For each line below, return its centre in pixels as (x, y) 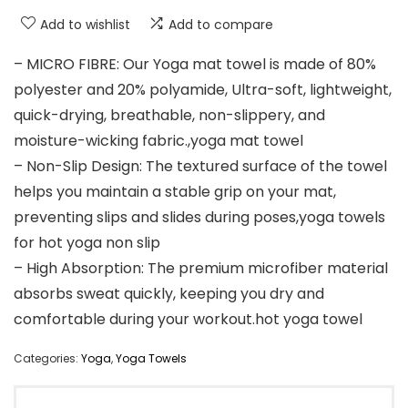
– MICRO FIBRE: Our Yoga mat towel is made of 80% (195, 65)
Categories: (47, 359)
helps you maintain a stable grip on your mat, (175, 192)
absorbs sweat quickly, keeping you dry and (169, 294)
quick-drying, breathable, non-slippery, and (169, 116)
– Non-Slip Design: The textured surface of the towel (200, 167)
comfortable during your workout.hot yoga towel (188, 320)
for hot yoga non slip (87, 243)
